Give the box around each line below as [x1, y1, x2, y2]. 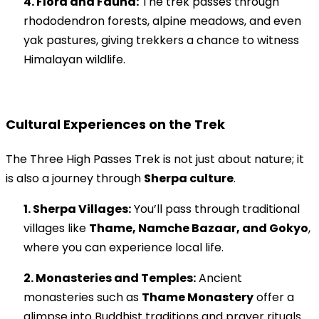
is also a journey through [6, 170, 144, 187]
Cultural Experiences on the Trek [6, 115, 225, 134]
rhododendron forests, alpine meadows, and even [23, 13, 301, 30]
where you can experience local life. [23, 239, 224, 256]
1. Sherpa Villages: [23, 201, 131, 218]
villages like [23, 220, 89, 237]
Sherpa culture [144, 170, 234, 187]
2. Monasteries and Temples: [23, 270, 196, 287]
